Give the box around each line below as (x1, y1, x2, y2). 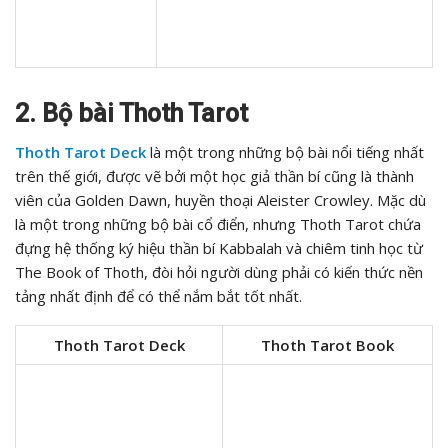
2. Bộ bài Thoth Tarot (15, 99, 248, 129)
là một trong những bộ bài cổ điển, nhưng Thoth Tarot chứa (15, 214, 421, 235)
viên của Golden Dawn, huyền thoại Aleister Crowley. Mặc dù (15, 190, 426, 211)
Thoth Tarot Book (261, 335, 394, 356)
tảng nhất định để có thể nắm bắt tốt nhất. (15, 286, 302, 307)
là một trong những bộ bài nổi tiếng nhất (146, 142, 424, 163)
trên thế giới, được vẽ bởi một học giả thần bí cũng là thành (15, 166, 414, 187)
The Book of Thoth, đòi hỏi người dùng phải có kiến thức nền (15, 262, 423, 283)
